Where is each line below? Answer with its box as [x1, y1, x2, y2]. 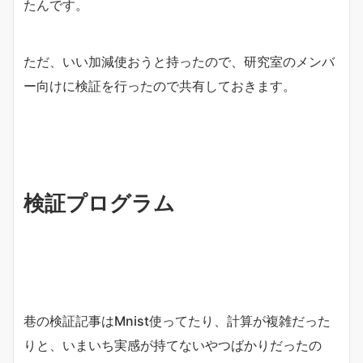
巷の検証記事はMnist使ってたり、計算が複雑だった [23, 313, 331, 330]
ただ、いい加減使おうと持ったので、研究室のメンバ [23, 53, 335, 70]
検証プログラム [23, 190, 175, 216]
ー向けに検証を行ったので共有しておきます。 [23, 78, 296, 95]
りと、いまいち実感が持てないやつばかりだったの [23, 337, 322, 354]
